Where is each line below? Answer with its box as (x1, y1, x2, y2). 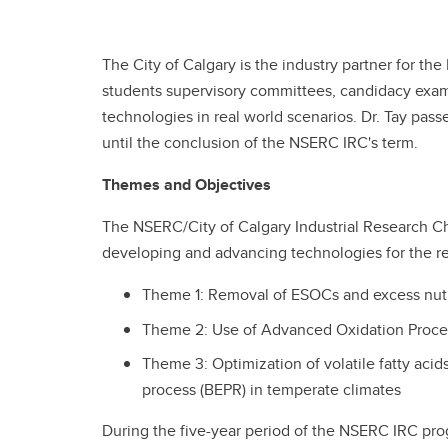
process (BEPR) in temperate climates (142, 378, 401, 402)
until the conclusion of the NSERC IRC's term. (102, 130, 422, 154)
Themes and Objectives (102, 172, 271, 196)
